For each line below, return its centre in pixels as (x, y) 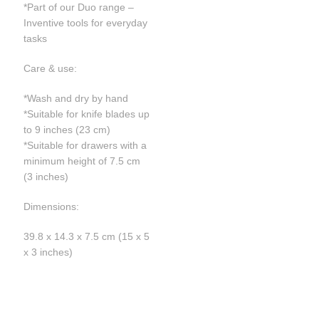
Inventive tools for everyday (86, 22)
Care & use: (51, 68)
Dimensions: (52, 206)
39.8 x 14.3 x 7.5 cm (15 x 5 (87, 236)
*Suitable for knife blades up (87, 114)
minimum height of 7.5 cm (82, 161)
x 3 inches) (48, 252)
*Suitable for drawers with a (85, 145)
